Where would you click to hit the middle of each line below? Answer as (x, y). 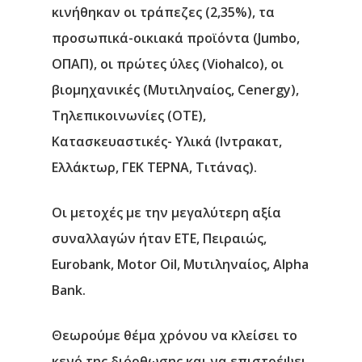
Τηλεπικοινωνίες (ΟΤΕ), (129, 116)
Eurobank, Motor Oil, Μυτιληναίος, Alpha (180, 264)
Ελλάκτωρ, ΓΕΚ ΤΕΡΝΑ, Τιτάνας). (154, 167)
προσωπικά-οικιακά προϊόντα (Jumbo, (176, 38)
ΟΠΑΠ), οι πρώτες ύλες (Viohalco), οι (168, 64)
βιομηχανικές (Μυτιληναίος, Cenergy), (175, 90)
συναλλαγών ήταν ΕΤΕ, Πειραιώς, (159, 238)
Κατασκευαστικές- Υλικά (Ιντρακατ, (167, 141)
